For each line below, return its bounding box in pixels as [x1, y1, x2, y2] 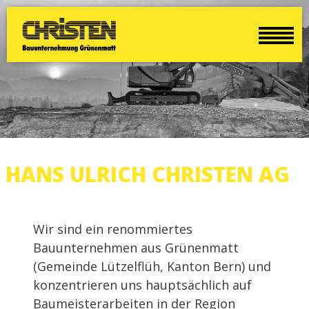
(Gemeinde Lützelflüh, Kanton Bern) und [33, 258, 271, 275]
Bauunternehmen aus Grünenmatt [33, 239, 239, 256]
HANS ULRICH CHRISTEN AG [6, 160, 290, 188]
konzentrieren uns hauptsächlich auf [33, 277, 252, 293]
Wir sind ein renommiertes [33, 221, 192, 237]
